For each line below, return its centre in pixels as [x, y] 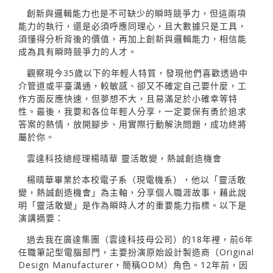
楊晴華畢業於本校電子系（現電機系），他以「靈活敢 [136, 179]
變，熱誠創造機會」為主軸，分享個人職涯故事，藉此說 [133, 192]
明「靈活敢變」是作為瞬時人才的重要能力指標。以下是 [133, 205]
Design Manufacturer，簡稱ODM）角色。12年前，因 [133, 264]
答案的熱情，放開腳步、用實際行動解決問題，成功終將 [133, 124]
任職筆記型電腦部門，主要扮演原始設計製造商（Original [136, 252]
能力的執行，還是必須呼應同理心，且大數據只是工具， [133, 26]
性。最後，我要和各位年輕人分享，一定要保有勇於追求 [133, 111]
